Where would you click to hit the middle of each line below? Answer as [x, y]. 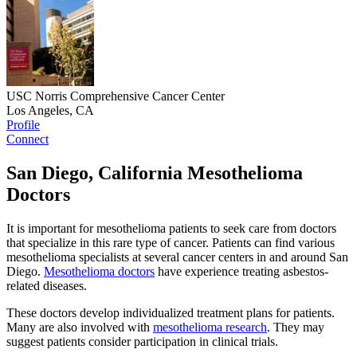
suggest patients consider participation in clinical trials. [142, 342]
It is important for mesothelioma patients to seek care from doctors [171, 229]
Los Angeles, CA [50, 111]
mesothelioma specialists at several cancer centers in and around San [177, 257]
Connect [27, 139]
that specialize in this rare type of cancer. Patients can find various [171, 243]
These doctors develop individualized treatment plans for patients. [171, 313]
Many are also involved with [80, 328]
